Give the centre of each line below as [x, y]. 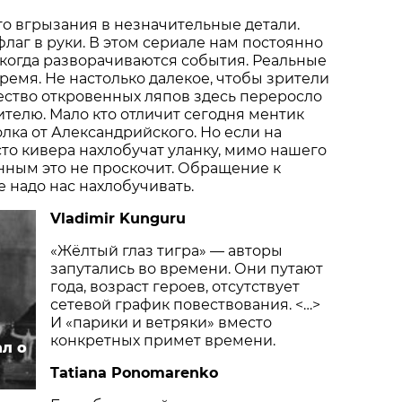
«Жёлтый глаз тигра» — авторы [166, 251]
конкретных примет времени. [163, 341]
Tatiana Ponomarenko [134, 373]
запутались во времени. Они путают [187, 269]
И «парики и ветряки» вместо [161, 323]
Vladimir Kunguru [118, 219]
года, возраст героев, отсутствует [175, 287]
